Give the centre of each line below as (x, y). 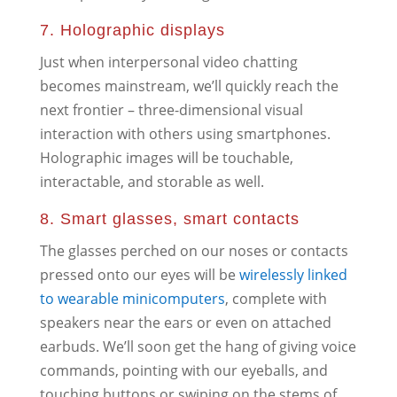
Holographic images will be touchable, (166, 157)
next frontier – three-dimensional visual (171, 109)
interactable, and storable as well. (152, 181)
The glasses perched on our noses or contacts (194, 250)
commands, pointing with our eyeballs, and (183, 370)
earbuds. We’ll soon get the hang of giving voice (198, 346)
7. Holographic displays (132, 30)
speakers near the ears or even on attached (185, 322)
